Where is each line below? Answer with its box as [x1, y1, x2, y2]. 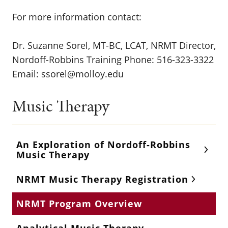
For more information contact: [12, 11, 141, 23]
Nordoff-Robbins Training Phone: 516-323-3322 [12, 53, 214, 66]
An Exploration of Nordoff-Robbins [16, 138, 190, 151]
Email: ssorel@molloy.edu [12, 68, 124, 80]
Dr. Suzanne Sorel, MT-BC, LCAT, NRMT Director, [12, 39, 216, 51]
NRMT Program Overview [16, 197, 142, 210]
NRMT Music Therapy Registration [16, 173, 188, 185]
